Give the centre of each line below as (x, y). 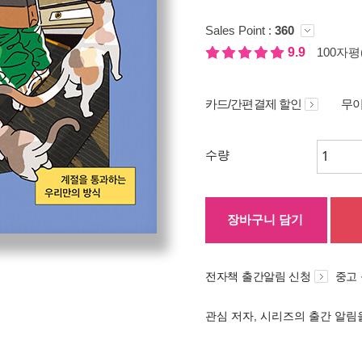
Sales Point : (240, 30)
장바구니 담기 (265, 219)
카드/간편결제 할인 (253, 104)
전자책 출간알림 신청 (258, 276)
